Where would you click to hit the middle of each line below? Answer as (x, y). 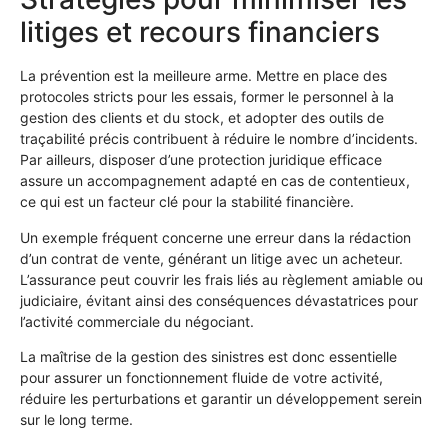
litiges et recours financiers (200, 32)
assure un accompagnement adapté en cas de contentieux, (215, 181)
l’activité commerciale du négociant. (137, 321)
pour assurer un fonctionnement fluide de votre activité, (201, 377)
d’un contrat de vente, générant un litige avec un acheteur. (211, 258)
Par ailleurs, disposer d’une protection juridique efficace (201, 160)
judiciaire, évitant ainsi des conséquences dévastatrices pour (219, 300)
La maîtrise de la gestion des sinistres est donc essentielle (208, 356)
